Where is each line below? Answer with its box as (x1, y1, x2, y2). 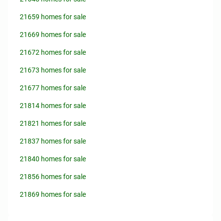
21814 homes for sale (20, 102, 86, 110)
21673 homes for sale (20, 66, 86, 74)
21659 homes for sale (20, 13, 86, 21)
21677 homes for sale (20, 84, 86, 92)
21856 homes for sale (20, 173, 86, 181)
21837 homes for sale (20, 137, 86, 145)
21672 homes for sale (20, 48, 86, 56)
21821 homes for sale (20, 119, 86, 127)
